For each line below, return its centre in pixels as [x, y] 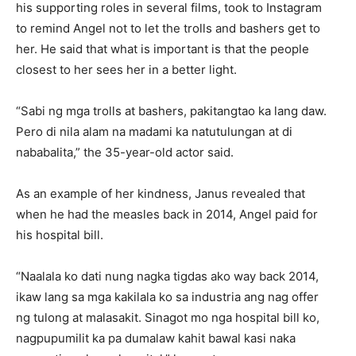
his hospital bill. [61, 235]
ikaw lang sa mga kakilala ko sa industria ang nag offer [167, 297]
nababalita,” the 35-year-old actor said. [126, 153]
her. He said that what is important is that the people [163, 49]
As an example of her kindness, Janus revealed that [161, 194]
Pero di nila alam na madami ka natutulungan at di [154, 132]
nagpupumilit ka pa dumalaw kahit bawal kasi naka [156, 339]
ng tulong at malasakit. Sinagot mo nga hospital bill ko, [168, 318]
